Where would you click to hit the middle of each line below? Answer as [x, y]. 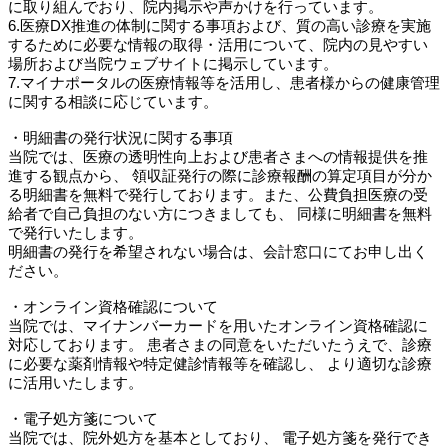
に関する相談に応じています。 [113, 102]
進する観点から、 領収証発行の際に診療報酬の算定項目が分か [220, 176]
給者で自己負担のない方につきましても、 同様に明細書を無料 [220, 214]
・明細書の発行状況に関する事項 [120, 138]
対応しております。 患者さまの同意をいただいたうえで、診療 [220, 345]
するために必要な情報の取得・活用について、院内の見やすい [218, 45]
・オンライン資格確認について [113, 307]
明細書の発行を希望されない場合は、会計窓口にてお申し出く [218, 252]
